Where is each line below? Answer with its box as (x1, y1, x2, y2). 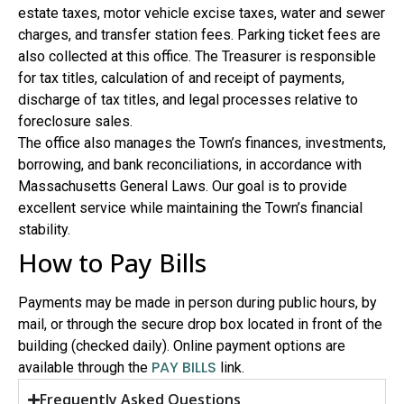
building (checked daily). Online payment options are (18, 337, 345, 355)
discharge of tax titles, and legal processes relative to (18, 91, 358, 109)
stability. (18, 221, 70, 239)
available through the (18, 359, 151, 377)
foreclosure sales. (18, 113, 133, 131)
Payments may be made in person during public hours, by (18, 294, 377, 312)
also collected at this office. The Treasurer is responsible (18, 48, 376, 66)
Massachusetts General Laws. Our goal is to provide (18, 178, 347, 196)
